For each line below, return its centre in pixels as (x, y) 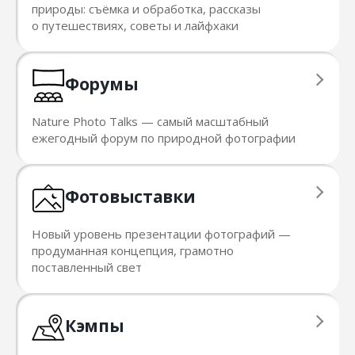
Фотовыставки (130, 197)
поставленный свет (87, 267)
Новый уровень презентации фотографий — (161, 234)
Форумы (102, 84)
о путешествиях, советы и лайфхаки (135, 25)
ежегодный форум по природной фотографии (164, 138)
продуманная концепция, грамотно (133, 250)
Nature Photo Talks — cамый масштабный (150, 121)
